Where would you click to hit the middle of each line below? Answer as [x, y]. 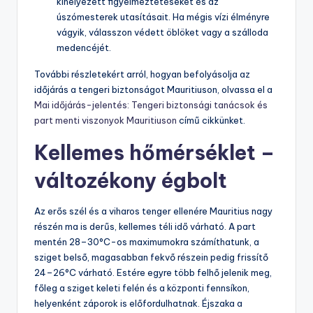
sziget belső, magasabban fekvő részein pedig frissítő [151, 257]
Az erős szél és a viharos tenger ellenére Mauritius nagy [153, 211]
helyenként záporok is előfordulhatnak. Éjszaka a [138, 303]
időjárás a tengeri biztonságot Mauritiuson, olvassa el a [153, 89]
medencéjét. [84, 47]
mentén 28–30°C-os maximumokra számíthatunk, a [147, 241]
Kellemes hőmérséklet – [154, 152]
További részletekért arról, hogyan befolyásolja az [142, 74]
